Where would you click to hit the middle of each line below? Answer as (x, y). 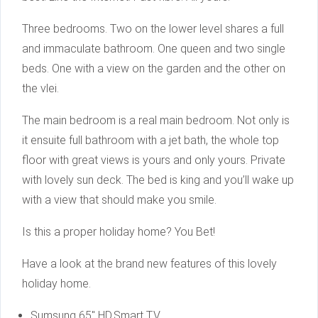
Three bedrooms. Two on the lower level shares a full (153, 29)
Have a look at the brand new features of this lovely (149, 264)
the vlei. (40, 89)
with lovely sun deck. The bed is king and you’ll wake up (158, 180)
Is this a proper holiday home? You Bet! (119, 232)
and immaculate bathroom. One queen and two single (154, 49)
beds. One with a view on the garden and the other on (154, 69)
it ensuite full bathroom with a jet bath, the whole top (150, 141)
